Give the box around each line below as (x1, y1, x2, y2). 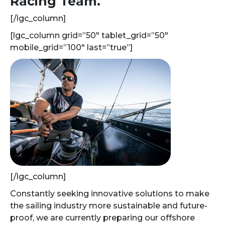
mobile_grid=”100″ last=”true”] (10, 43, 133, 52)
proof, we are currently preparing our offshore (10, 213, 195, 223)
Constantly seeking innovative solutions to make (10, 189, 209, 199)
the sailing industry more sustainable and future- (10, 201, 207, 211)
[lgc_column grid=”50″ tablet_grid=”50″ (10, 31, 168, 40)
